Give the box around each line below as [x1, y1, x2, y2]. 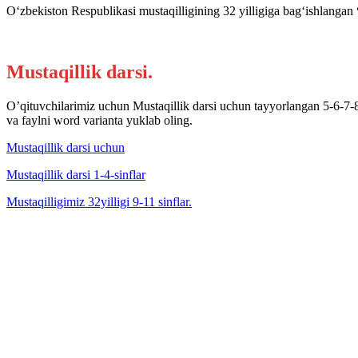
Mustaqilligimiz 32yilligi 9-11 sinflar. [6, 194, 192, 209]
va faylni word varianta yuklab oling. [6, 113, 193, 127]
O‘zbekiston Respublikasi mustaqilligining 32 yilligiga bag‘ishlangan [6, 3, 356, 18]
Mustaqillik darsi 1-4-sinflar [6, 167, 145, 181]
